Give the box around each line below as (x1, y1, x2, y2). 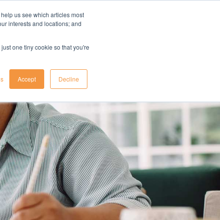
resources (95, 19, 132, 29)
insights (40, 19, 68, 29)
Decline (58, 75, 79, 83)
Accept (18, 75, 36, 83)
